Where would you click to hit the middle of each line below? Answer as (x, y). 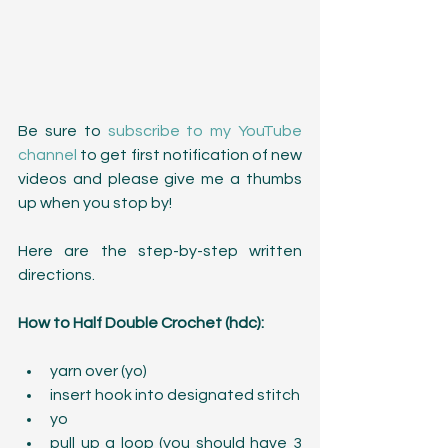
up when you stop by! (95, 202)
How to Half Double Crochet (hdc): (141, 322)
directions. (56, 274)
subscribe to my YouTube (204, 130)
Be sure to (63, 130)
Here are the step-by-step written (160, 250)
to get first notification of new (189, 154)
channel (47, 154)
